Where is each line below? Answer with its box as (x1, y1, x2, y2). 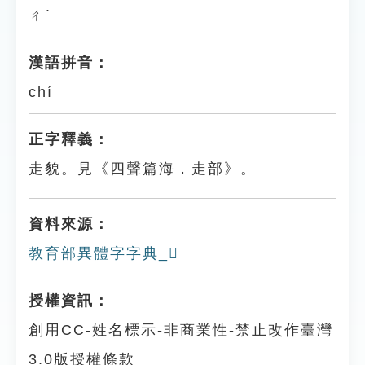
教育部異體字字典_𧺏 (29, 245, 179, 262)
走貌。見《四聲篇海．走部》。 (29, 161, 257, 177)
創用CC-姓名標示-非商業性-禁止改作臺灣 (29, 322, 333, 338)
